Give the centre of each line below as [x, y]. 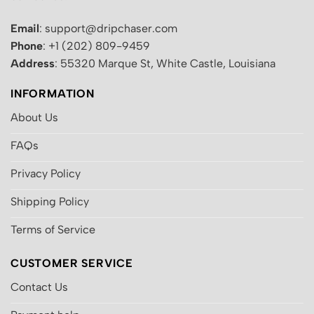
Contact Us [39, 287]
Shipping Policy [50, 202]
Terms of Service [53, 230]
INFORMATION [53, 93]
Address [33, 63]
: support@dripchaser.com [108, 28]
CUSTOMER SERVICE [72, 263]
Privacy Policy [46, 174]
